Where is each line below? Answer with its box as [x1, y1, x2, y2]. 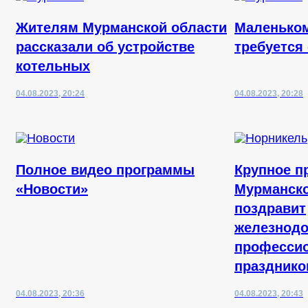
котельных [16, 58, 90, 74]
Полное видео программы [16, 162, 195, 177]
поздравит [234, 201, 306, 216]
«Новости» [16, 181, 88, 197]
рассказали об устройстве [16, 39, 195, 54]
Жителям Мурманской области [16, 20, 227, 35]
